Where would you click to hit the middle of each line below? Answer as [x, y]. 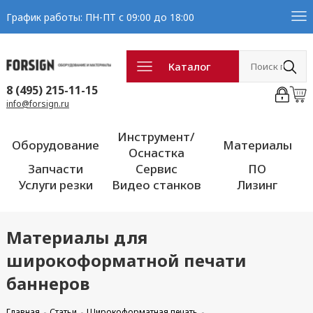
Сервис [156, 169]
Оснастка [156, 153]
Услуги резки [56, 185]
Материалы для [77, 237]
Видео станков [156, 185]
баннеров [48, 283]
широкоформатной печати [126, 260]
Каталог [190, 66]
